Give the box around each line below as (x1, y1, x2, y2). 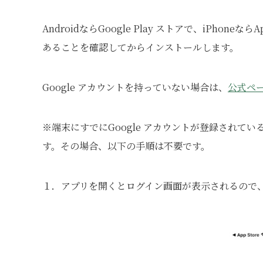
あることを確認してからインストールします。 (42, 41, 239, 54)
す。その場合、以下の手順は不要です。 (42, 139, 210, 153)
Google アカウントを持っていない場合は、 (42, 80, 228, 94)
